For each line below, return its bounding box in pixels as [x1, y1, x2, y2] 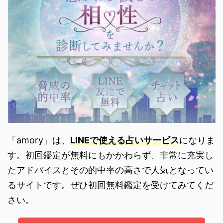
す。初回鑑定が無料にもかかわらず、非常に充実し [7, 150, 214, 161]
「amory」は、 [7, 135, 70, 146]
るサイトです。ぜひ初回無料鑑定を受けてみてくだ [7, 180, 214, 191]
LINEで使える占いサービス [70, 135, 179, 146]
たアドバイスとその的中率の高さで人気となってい [7, 165, 214, 176]
